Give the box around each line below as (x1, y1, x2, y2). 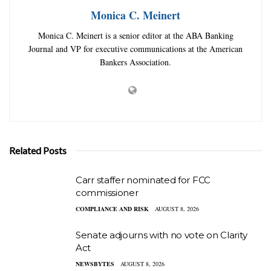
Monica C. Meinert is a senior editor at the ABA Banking (38, 29, 233, 41)
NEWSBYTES (76, 260, 114, 269)
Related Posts (9, 144, 67, 156)
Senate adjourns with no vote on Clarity (76, 229, 247, 241)
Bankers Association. (100, 56, 171, 68)
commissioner (76, 186, 139, 198)
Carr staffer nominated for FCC (76, 174, 211, 186)
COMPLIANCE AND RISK (76, 204, 149, 213)
